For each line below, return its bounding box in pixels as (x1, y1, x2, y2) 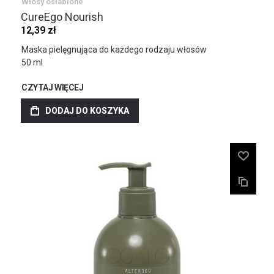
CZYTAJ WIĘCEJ (21, 83, 84, 92)
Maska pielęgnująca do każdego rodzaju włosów (21, 45, 207, 54)
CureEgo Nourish (21, 10, 103, 23)
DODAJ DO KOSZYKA (45, 106, 129, 116)
